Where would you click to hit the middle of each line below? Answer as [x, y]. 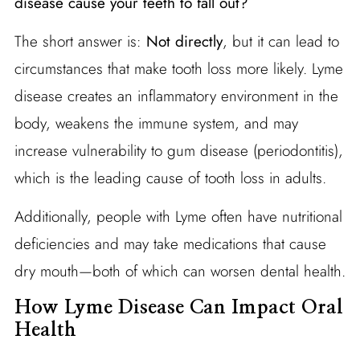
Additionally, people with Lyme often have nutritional [178, 216]
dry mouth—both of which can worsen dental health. [180, 271]
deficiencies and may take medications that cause [170, 243]
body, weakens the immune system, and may [156, 123]
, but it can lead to [280, 41]
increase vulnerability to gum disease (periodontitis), [178, 150]
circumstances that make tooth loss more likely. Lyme [178, 68]
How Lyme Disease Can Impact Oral [178, 307]
